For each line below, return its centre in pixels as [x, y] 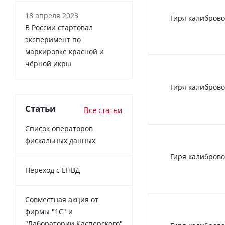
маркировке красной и [65, 51]
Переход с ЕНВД [53, 170]
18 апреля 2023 [52, 15]
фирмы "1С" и [49, 212]
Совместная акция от [62, 200]
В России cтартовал [59, 27]
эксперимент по [53, 39]
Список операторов [59, 128]
